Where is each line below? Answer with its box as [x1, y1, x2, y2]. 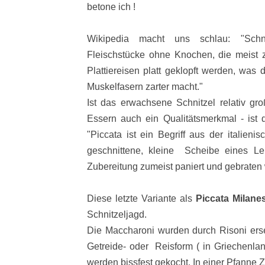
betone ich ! [87, 1, 135, 12]
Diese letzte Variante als [87, 193, 196, 203]
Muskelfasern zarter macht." [87, 81, 203, 92]
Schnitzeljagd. [87, 209, 149, 219]
